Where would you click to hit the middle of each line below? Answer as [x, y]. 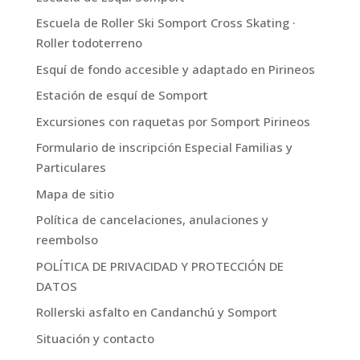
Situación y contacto [95, 338]
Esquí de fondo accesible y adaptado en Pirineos [175, 69]
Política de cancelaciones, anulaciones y [152, 219]
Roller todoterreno [89, 43]
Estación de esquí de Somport [122, 95]
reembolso [67, 239]
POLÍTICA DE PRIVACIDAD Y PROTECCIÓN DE [160, 266]
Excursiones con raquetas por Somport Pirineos [173, 121]
